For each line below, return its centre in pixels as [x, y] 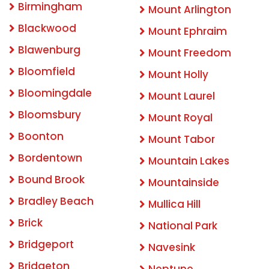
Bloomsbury [50, 115]
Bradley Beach [56, 201]
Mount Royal [180, 118]
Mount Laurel [182, 96]
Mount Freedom [190, 53]
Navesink [172, 248]
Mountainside [184, 183]
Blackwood [47, 29]
